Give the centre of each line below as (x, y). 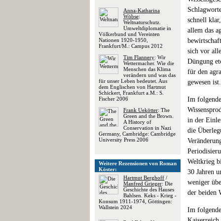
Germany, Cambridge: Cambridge (137, 134)
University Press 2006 (124, 140)
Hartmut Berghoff (144, 178)
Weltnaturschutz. (142, 22)
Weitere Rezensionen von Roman (138, 163)
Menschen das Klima (147, 69)
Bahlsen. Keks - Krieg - (150, 195)
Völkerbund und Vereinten (129, 34)
